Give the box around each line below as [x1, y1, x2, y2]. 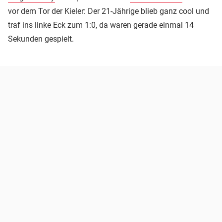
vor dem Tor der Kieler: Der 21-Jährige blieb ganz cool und [8, 6, 209, 16]
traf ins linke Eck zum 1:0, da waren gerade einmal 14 [8, 20, 194, 30]
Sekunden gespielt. [8, 34, 74, 44]
